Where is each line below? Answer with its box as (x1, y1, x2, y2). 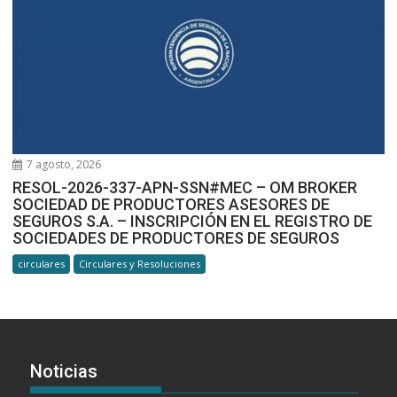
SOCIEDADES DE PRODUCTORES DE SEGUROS (12, 229, 340, 248)
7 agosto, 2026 (24, 157, 102, 173)
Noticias (30, 360, 98, 382)
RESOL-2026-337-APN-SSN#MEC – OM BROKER (12, 178, 358, 198)
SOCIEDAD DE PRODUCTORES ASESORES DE (12, 195, 331, 214)
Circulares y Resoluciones (79, 257, 201, 271)
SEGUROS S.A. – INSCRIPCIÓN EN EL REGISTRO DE (12, 212, 373, 231)
